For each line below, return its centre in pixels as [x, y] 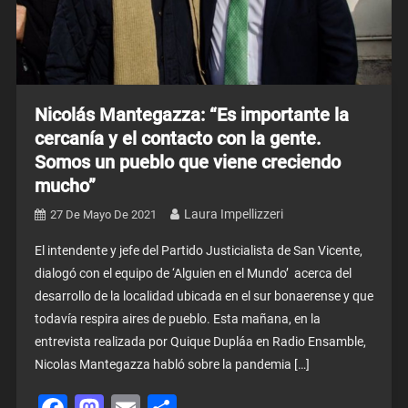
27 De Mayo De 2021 [103, 214]
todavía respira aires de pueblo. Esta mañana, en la [177, 318]
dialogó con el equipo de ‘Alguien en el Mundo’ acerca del [193, 273]
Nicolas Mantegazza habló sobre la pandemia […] [172, 364]
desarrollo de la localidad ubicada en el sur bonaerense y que [204, 296]
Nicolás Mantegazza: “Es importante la [191, 114]
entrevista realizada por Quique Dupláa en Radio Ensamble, [200, 341]
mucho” [65, 185]
